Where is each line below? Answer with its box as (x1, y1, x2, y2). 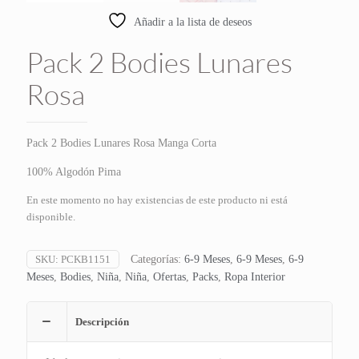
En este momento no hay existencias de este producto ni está (26, 195, 288, 207)
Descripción (75, 316, 129, 329)
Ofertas (153, 271, 186, 284)
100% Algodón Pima (26, 166, 121, 179)
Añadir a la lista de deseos (134, 16, 252, 29)
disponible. (26, 212, 75, 224)
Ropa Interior (224, 271, 285, 284)
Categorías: (131, 253, 184, 266)
